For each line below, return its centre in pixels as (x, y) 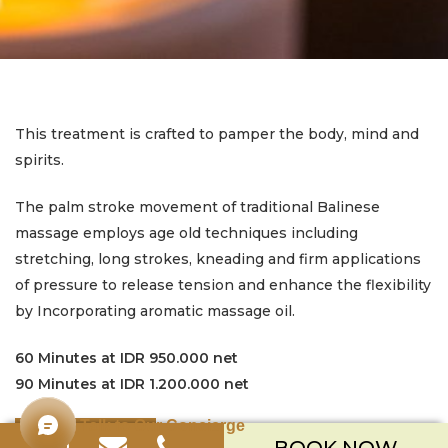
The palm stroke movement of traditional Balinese (197, 207)
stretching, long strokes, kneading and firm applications (218, 259)
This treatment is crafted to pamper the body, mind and (217, 134)
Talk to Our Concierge (162, 425)
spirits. (39, 160)
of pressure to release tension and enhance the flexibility (223, 285)
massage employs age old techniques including (186, 233)
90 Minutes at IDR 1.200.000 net (132, 384)
